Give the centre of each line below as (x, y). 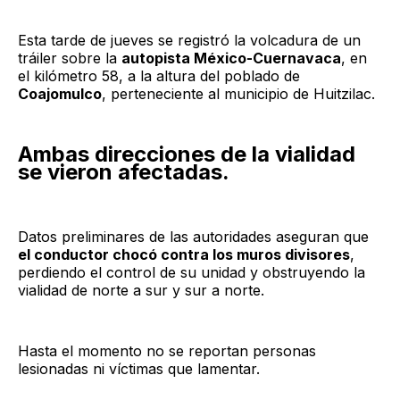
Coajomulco (60, 93)
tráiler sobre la (70, 58)
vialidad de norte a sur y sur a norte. (141, 290)
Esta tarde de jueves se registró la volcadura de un (189, 40)
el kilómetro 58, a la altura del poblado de (159, 75)
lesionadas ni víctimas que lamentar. (139, 368)
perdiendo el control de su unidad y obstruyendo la (192, 272)
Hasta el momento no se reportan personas (167, 350)
